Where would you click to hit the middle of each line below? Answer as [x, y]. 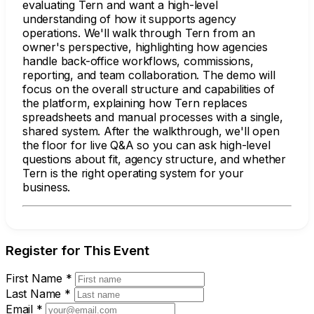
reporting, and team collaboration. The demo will [149, 75]
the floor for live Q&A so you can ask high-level [146, 145]
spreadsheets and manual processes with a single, [153, 117]
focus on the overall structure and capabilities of [149, 89]
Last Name [35, 294]
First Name [36, 279]
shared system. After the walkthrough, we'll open [151, 131]
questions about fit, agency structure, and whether [154, 159]
